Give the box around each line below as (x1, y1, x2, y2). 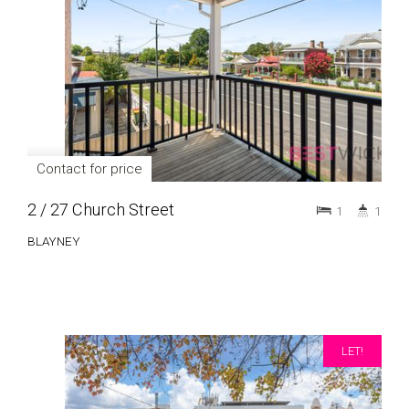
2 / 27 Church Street (27, 200, 174, 219)
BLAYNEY (27, 234, 80, 248)
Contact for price (37, 161, 142, 177)
